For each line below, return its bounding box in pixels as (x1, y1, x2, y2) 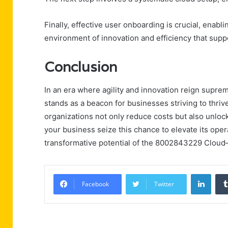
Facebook (82, 179, 109, 188)
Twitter (154, 179, 174, 188)
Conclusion (44, 58, 117, 76)
